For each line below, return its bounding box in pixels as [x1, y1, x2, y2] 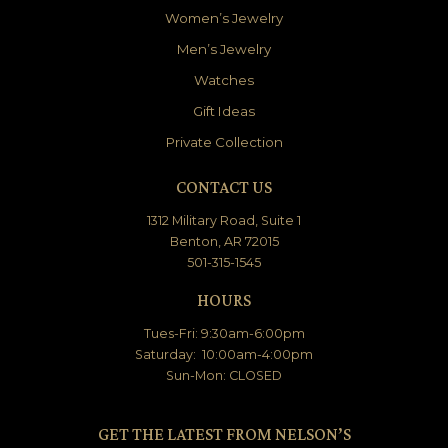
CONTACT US [176, 177, 272, 198]
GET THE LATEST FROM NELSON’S [97, 424, 351, 445]
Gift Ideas [193, 103, 255, 120]
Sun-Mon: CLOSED [166, 368, 282, 384]
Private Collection [165, 134, 283, 151]
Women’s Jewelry [165, 10, 283, 27]
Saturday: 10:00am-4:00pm [135, 347, 313, 363]
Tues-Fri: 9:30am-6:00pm [143, 326, 305, 342]
